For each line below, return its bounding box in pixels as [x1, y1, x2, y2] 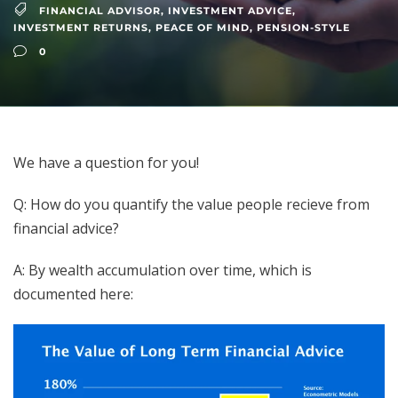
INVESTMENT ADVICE [168, 4, 292, 17]
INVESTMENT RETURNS [13, 21, 148, 35]
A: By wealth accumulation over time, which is [13, 260, 312, 281]
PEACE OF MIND [155, 21, 250, 35]
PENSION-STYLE [257, 21, 350, 35]
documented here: [13, 284, 137, 305]
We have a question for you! [13, 153, 199, 173]
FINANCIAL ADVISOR [39, 4, 161, 17]
